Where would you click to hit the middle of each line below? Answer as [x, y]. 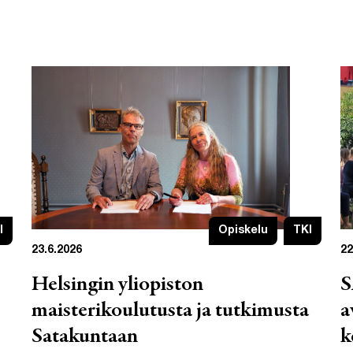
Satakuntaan [85, 337]
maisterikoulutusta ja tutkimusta [170, 311]
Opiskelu [243, 230]
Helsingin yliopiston [117, 285]
